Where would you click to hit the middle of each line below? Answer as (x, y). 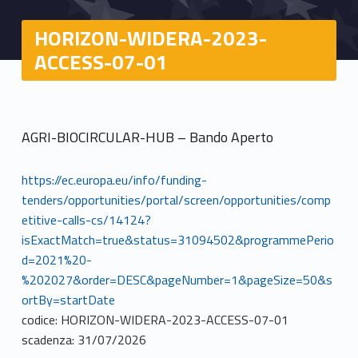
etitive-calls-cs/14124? (86, 219)
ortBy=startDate (68, 299)
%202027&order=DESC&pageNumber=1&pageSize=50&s (177, 279)
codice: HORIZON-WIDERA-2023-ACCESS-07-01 (155, 319)
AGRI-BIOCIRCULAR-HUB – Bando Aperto (147, 137)
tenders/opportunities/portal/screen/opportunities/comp (176, 199)
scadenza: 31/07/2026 (84, 339)
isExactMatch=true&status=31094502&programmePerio (177, 239)
